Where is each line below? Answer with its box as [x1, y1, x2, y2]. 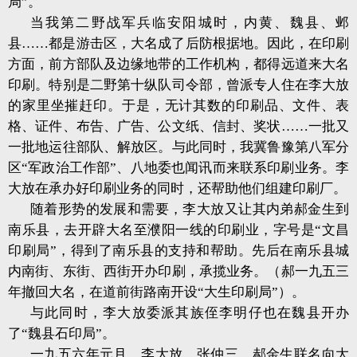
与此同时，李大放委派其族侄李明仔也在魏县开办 [30, 305, 349, 320]
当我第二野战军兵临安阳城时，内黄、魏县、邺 [30, 15, 349, 30]
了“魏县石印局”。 [8, 326, 116, 341]
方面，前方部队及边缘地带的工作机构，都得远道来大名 [8, 57, 349, 72]
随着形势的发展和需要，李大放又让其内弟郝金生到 [30, 202, 349, 217]
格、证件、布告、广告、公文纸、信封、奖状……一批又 [8, 119, 349, 134]
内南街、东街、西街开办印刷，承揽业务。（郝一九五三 [8, 264, 349, 279]
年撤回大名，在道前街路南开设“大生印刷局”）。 [8, 284, 305, 300]
